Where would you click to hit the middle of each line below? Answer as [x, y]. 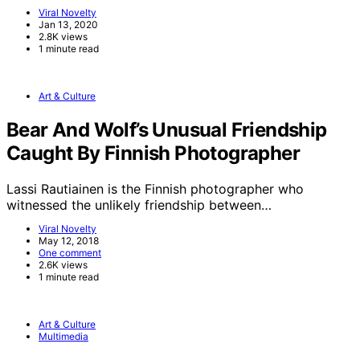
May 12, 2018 [69, 240]
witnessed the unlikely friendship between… [139, 205]
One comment [70, 252]
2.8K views [63, 36]
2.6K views [63, 264]
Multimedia [63, 336]
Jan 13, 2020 [68, 24]
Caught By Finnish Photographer [153, 153]
